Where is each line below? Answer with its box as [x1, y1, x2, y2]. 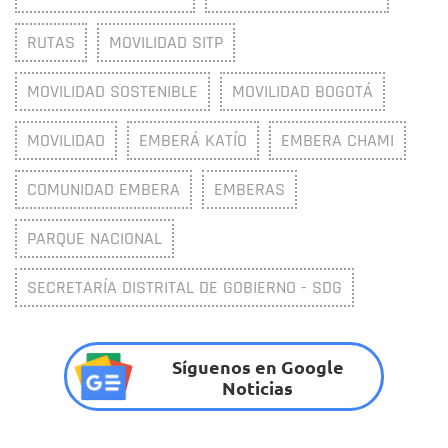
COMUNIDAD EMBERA [27, 178, 180, 202]
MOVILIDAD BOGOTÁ [232, 80, 373, 104]
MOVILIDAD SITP [109, 31, 223, 55]
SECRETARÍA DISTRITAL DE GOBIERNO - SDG [27, 276, 342, 300]
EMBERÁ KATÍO [139, 129, 247, 153]
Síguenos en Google [171, 354, 344, 378]
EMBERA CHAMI [281, 129, 394, 153]
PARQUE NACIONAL [27, 227, 162, 251]
